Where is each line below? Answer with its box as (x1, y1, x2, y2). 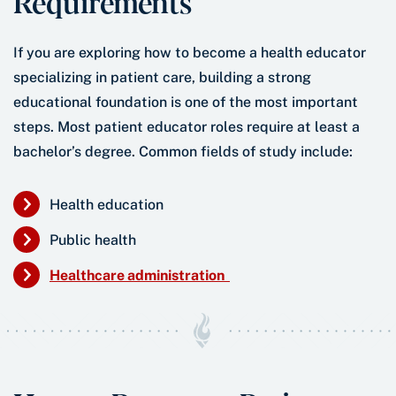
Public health (49, 232, 143, 249)
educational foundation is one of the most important (13, 94, 358, 111)
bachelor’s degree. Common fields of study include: (13, 143, 353, 161)
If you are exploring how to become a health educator (13, 44, 366, 62)
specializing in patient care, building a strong (13, 69, 311, 87)
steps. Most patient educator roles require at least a (13, 118, 360, 136)
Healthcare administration (49, 267, 230, 285)
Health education (49, 196, 171, 214)
